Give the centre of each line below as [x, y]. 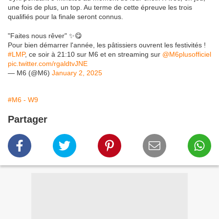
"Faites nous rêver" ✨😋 [45, 36]
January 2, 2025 [77, 73]
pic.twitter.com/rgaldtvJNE [48, 64]
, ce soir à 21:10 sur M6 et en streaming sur [94, 55]
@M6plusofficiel [187, 55]
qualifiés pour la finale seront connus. [66, 17]
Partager [28, 120]
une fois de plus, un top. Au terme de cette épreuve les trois [100, 8]
